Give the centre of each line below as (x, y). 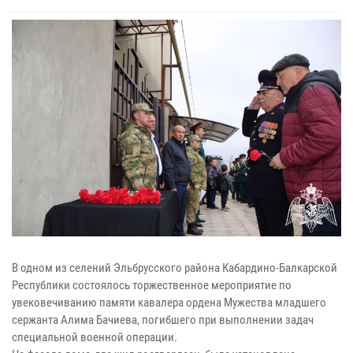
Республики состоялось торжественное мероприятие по (152, 286)
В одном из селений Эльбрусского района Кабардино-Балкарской (175, 268)
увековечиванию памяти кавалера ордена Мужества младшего (169, 303)
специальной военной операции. (95, 338)
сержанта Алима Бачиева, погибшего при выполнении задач (163, 320)
